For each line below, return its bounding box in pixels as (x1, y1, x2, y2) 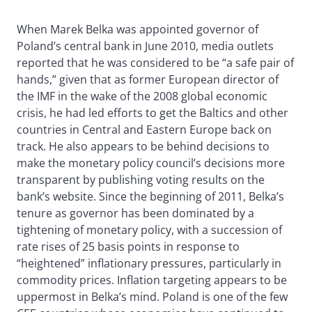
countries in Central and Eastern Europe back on (17, 122, 272, 138)
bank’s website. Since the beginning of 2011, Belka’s (17, 189, 284, 205)
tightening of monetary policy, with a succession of (17, 222, 282, 238)
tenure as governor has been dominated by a (17, 205, 254, 221)
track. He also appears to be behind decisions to (17, 139, 270, 155)
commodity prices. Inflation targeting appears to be (17, 272, 287, 288)
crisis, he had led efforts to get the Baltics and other (17, 105, 288, 121)
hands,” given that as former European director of (17, 72, 279, 88)
